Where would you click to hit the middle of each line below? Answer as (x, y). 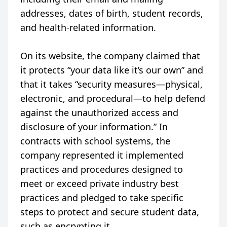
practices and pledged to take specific (102, 198)
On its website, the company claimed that (110, 56)
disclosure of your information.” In (94, 127)
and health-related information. (88, 27)
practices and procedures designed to (102, 169)
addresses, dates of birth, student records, (112, 13)
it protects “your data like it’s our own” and (112, 70)
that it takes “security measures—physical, (111, 84)
